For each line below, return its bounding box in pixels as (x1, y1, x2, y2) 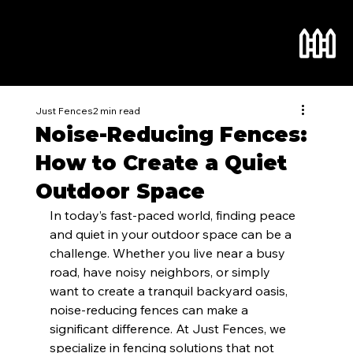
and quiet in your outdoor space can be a (49, 226, 295, 243)
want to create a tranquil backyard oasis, (49, 283, 291, 299)
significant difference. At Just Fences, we (49, 321, 289, 337)
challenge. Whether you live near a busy (49, 245, 288, 262)
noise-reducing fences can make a (49, 302, 251, 318)
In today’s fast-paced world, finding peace (49, 207, 299, 224)
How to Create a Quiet (35, 150, 287, 176)
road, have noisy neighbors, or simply (49, 264, 273, 281)
